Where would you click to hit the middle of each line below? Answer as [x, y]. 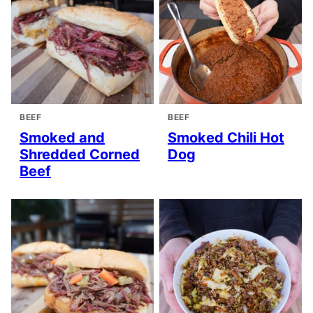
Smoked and [62, 138]
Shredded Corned [80, 155]
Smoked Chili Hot [226, 138]
